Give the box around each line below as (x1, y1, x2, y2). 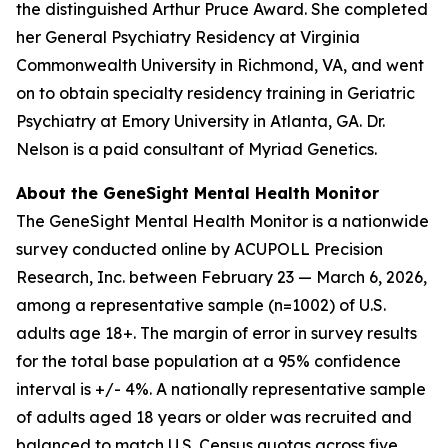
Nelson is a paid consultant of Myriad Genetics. (16, 139, 377, 159)
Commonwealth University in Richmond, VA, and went (16, 55, 424, 75)
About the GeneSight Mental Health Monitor (16, 183, 379, 203)
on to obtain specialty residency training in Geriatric (16, 83, 415, 103)
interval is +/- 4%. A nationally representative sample (16, 379, 426, 399)
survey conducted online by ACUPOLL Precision (16, 239, 383, 259)
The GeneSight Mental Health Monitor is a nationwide (16, 211, 429, 231)
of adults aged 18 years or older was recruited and (16, 407, 412, 427)
